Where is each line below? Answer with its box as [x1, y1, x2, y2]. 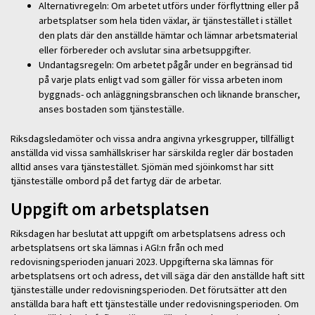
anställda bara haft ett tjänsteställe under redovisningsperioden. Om [11, 297, 299, 310]
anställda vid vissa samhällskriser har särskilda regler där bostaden [11, 146, 293, 160]
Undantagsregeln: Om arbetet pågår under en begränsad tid [39, 58, 292, 71]
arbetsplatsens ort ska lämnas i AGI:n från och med [11, 240, 224, 254]
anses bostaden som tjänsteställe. [39, 102, 184, 115]
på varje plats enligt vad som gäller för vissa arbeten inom [39, 72, 283, 86]
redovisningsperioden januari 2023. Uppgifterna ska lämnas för [11, 255, 274, 268]
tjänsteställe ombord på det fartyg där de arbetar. [11, 174, 221, 188]
